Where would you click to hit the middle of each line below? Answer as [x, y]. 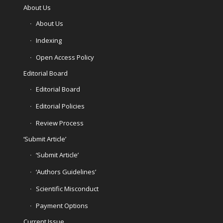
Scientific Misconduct [67, 188]
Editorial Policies [60, 106]
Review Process [59, 123]
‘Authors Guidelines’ [66, 171]
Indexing [49, 40]
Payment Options [62, 205]
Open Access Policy [65, 57]
